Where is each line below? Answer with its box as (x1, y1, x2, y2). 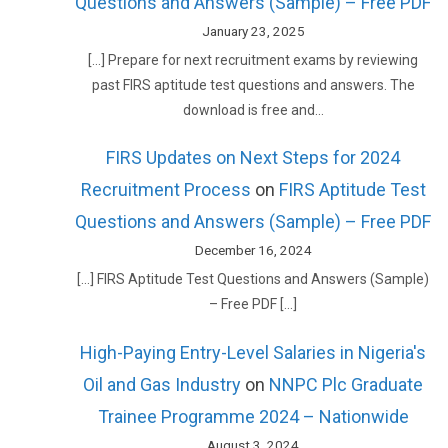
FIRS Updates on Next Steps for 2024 (106, 147, 401, 169)
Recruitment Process (80, 179, 251, 201)
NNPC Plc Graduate (269, 373, 424, 395)
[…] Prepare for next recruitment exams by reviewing (88, 51, 419, 68)
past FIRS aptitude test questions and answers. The (91, 76, 415, 93)
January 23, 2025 (201, 22, 305, 39)
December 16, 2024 (194, 242, 312, 259)
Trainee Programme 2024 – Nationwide (97, 405, 409, 427)
